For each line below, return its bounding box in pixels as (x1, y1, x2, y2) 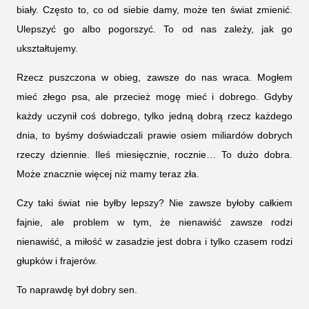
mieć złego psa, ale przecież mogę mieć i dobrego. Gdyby (17, 90, 292, 102)
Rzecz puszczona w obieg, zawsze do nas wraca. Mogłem (17, 71, 292, 83)
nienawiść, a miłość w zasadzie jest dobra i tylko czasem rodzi (17, 235, 292, 247)
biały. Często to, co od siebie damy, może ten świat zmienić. (17, 3, 292, 15)
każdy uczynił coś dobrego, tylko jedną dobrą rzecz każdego (17, 110, 292, 121)
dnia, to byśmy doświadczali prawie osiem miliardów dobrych (17, 129, 292, 141)
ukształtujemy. (17, 42, 78, 54)
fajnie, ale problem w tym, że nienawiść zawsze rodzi (17, 216, 292, 228)
